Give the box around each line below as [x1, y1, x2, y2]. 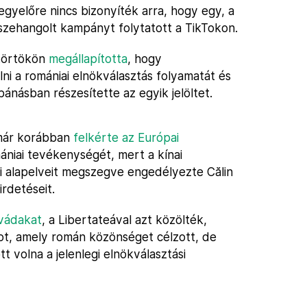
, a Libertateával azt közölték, [42, 212, 207, 227]
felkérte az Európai [73, 130, 179, 145]
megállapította [49, 51, 127, 66]
